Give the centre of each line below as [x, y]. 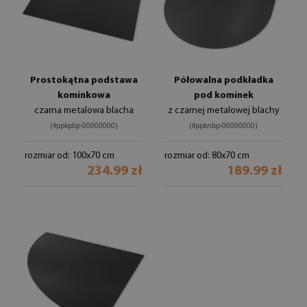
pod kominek [223, 96]
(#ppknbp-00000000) [223, 126]
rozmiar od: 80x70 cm [207, 156]
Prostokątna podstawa [84, 81]
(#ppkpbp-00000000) [84, 126]
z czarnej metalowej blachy [223, 111]
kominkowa [84, 96]
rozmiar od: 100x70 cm [70, 156]
